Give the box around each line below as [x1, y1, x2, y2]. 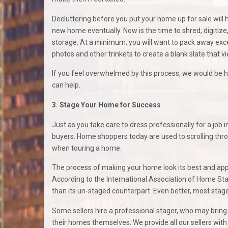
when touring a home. [52, 144, 122, 152]
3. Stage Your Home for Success [52, 101, 161, 109]
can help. [52, 81, 80, 90]
